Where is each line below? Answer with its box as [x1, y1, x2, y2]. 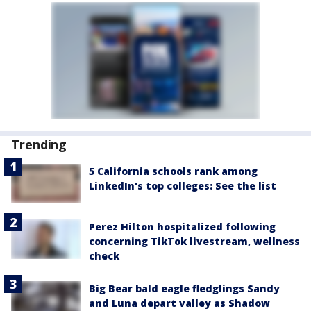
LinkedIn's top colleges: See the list [89, 179, 276, 192]
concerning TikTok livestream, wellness [89, 235, 300, 249]
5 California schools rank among [89, 165, 258, 178]
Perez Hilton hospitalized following [89, 220, 276, 234]
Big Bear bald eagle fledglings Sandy [89, 282, 280, 296]
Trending [11, 136, 67, 153]
